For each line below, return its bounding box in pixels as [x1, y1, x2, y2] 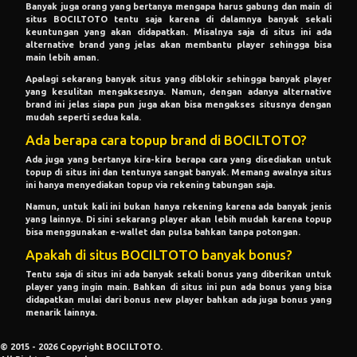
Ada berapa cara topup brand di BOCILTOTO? [25, 132, 307, 148]
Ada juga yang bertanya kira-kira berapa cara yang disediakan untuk [25, 154, 331, 164]
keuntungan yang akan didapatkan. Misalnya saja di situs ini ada [25, 26, 331, 37]
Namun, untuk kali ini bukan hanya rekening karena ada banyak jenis [25, 201, 331, 211]
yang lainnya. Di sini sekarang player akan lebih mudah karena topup [25, 214, 331, 224]
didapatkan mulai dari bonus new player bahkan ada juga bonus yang [25, 294, 331, 304]
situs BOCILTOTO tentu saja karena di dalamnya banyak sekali [25, 14, 331, 24]
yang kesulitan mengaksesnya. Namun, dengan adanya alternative [25, 87, 331, 97]
